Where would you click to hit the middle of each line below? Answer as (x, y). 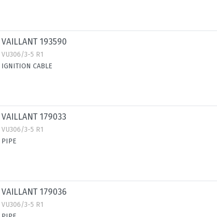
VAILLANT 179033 (34, 117)
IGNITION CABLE (27, 66)
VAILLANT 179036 (34, 192)
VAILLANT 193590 (34, 42)
